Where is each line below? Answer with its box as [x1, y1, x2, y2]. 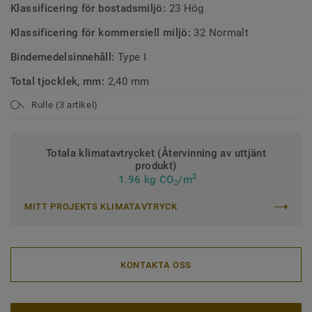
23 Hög [169, 2, 204, 15]
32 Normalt [194, 26, 249, 39]
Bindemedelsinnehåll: [10, 51, 118, 63]
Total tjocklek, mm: [10, 75, 108, 88]
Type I [117, 51, 147, 63]
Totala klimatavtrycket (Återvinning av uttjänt [45, 147, 267, 159]
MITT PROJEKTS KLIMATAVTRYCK [24, 201, 178, 212]
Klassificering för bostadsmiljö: [10, 2, 169, 15]
